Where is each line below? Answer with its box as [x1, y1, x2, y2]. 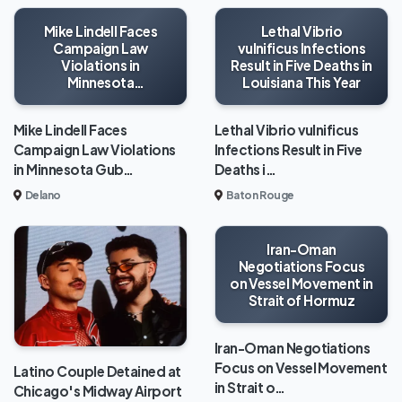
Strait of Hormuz [248, 291, 355, 309]
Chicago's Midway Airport [13, 381, 182, 399]
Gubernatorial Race [38, 90, 163, 108]
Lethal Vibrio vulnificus [214, 120, 359, 138]
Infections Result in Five [214, 140, 363, 158]
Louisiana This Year [242, 73, 361, 91]
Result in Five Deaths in [231, 56, 372, 74]
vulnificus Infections [237, 39, 366, 57]
